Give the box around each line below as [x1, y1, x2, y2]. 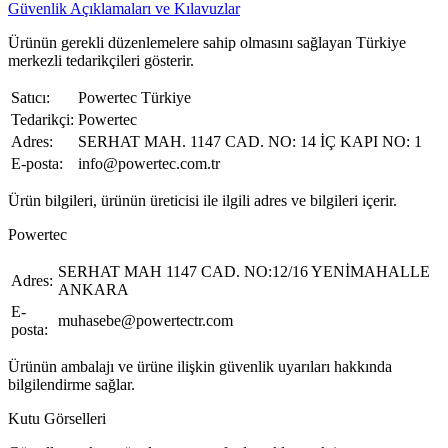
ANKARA [58, 281, 129, 299]
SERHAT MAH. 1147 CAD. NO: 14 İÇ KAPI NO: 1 [78, 133, 422, 151]
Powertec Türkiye [78, 89, 191, 107]
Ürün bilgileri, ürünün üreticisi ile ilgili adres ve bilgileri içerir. [8, 192, 397, 210]
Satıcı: [11, 89, 50, 107]
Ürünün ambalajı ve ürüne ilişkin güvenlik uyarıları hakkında [8, 358, 392, 376]
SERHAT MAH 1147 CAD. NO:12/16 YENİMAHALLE [58, 263, 430, 281]
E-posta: [11, 155, 63, 173]
